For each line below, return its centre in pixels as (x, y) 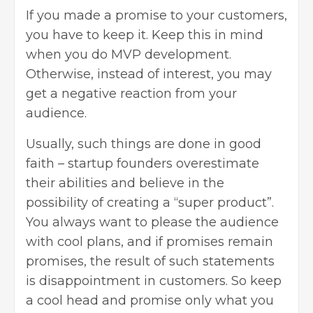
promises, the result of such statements (150, 261)
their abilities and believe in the (125, 183)
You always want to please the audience (152, 222)
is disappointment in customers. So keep (154, 281)
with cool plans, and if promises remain (150, 241)
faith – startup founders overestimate (143, 163)
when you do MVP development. (129, 54)
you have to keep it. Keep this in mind (145, 35)
